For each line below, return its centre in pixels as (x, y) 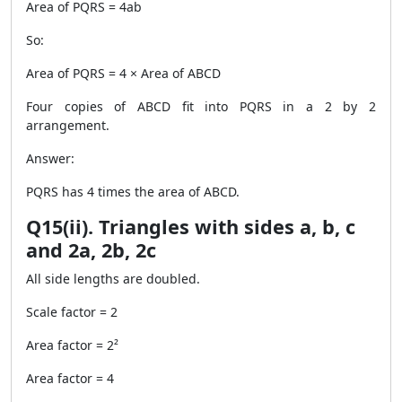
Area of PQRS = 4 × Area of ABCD (123, 73)
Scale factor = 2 (72, 312)
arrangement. (68, 125)
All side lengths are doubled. (113, 279)
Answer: (50, 158)
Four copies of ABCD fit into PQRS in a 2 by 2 (201, 106)
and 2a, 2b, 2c (91, 250)
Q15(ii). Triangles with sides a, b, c (191, 227)
